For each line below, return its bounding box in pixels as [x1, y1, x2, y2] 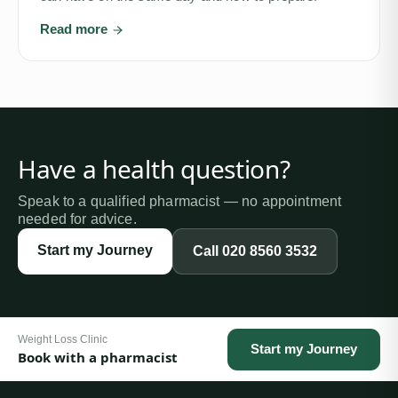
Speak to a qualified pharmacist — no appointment [18, 193, 342, 209]
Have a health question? [18, 151, 291, 186]
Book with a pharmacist [18, 347, 178, 366]
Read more [40, 21, 111, 36]
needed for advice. [18, 211, 137, 227]
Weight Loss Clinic [18, 333, 107, 345]
